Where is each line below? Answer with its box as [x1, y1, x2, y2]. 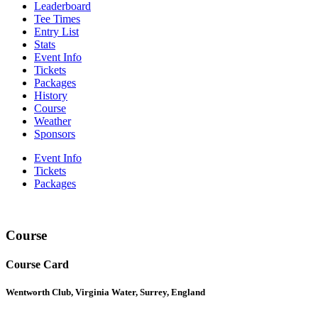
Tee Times [34, 12, 80, 25]
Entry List [34, 25, 79, 38]
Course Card [6, 258, 69, 270]
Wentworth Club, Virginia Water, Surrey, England [6, 287, 205, 298]
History [34, 89, 67, 102]
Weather [34, 114, 71, 127]
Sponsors [34, 127, 75, 140]
